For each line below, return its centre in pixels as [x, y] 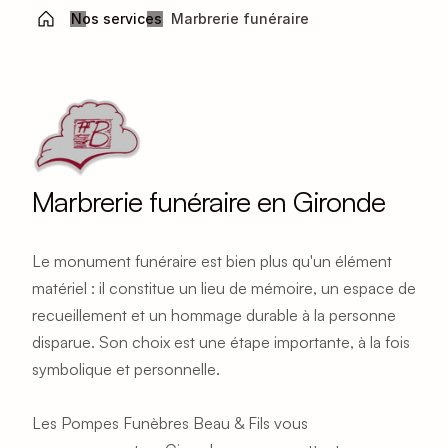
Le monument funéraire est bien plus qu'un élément [212, 261]
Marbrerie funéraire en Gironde [208, 201]
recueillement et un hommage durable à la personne [214, 315]
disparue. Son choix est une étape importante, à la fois [221, 342]
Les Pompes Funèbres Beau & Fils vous [170, 423]
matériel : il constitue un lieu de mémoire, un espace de [224, 288]
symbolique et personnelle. [126, 369]
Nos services [116, 18]
